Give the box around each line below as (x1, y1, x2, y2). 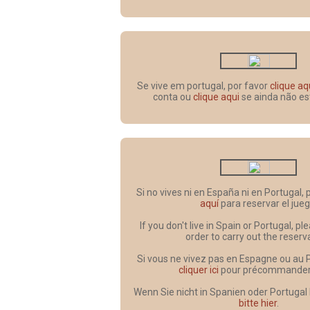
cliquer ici (179, 264, 219, 275)
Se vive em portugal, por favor (136, 80, 270, 91)
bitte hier (238, 297, 277, 309)
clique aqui (193, 91, 240, 102)
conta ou (153, 91, 194, 102)
